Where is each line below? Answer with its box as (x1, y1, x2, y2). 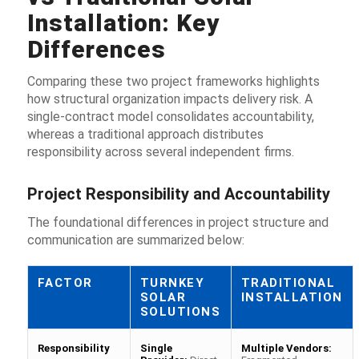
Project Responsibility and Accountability (26, 184, 330, 204)
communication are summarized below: (26, 232, 244, 248)
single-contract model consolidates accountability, (26, 109, 314, 125)
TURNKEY (139, 275, 205, 290)
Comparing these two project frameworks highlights (26, 74, 320, 90)
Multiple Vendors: (240, 341, 332, 354)
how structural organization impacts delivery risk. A (26, 91, 313, 107)
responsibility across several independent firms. (26, 144, 294, 160)
